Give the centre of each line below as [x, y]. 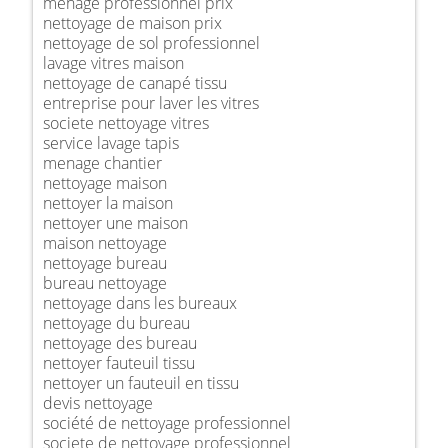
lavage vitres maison [113, 62]
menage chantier [102, 162]
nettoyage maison [105, 182]
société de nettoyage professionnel [167, 422]
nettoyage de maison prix [132, 22]
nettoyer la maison [108, 202]
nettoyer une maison [115, 222]
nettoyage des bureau [120, 342]
